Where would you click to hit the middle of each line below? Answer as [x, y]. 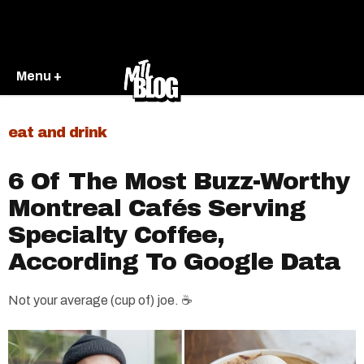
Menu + [39, 76]
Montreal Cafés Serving [157, 208]
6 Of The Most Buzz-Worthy [179, 181]
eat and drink [57, 132]
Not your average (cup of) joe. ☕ [100, 300]
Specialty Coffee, [116, 235]
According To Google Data [174, 262]
